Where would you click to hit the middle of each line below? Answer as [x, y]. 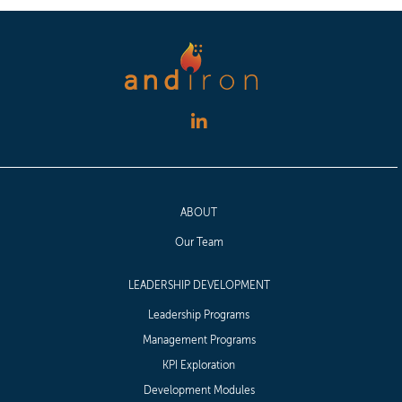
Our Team [199, 243]
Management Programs [199, 341]
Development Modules [199, 391]
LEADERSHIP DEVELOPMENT [199, 285]
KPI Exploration [199, 366]
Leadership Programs [199, 315]
